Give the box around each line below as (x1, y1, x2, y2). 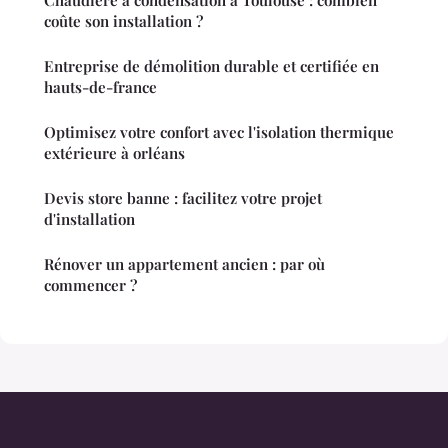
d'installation (44, 209, 135, 230)
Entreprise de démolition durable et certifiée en (44, 56, 379, 77)
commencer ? (44, 275, 137, 296)
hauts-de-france (44, 77, 157, 98)
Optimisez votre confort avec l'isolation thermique (44, 122, 394, 143)
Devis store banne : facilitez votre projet (44, 188, 322, 209)
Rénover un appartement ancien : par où (44, 254, 325, 275)
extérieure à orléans (44, 143, 185, 164)
